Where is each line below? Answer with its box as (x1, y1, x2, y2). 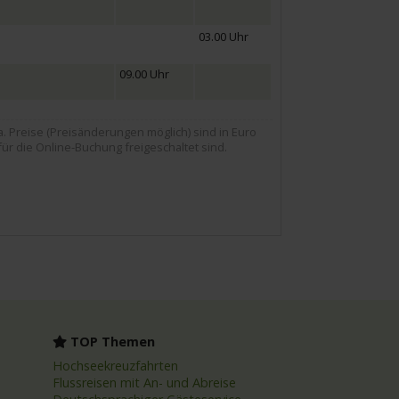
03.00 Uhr (198, 28, 248, 45)
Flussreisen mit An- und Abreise (52, 373, 236, 391)
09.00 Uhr (118, 66, 169, 83)
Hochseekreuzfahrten (52, 356, 178, 374)
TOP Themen (66, 332, 155, 350)
